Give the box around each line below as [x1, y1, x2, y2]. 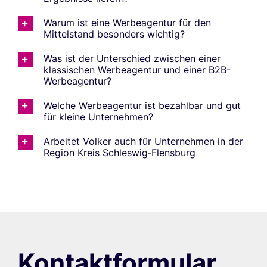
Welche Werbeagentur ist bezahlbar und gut [43, 99, 241, 111]
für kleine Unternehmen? [43, 110, 153, 123]
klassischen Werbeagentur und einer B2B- [43, 63, 231, 76]
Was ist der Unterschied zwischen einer [43, 52, 221, 64]
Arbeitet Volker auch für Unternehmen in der [43, 135, 243, 147]
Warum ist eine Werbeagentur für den [43, 17, 211, 29]
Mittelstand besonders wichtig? [43, 28, 185, 40]
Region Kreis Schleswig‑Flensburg [43, 146, 195, 159]
